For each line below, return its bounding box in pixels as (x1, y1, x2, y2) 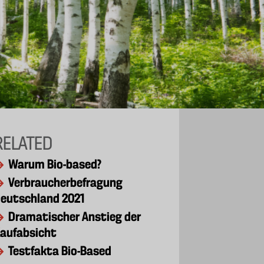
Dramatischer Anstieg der (8, 211, 141, 224)
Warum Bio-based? (8, 159, 102, 171)
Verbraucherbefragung (8, 177, 123, 190)
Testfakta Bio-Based (8, 245, 112, 258)
